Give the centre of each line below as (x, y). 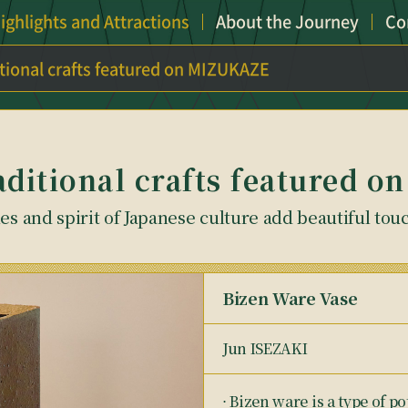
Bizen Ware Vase (290, 298)
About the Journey (287, 21)
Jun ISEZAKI (265, 348)
